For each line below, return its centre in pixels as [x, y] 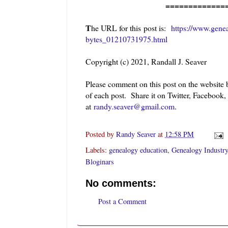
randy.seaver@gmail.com [134, 106]
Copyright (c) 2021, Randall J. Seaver [146, 62]
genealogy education [138, 150]
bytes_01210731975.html [126, 39]
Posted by [101, 134]
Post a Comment [122, 202]
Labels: [97, 150]
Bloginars [100, 161]
